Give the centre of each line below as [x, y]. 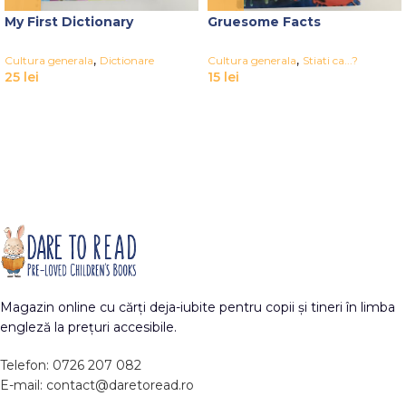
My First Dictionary [69, 22]
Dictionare [127, 61]
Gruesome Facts [264, 22]
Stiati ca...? [330, 61]
